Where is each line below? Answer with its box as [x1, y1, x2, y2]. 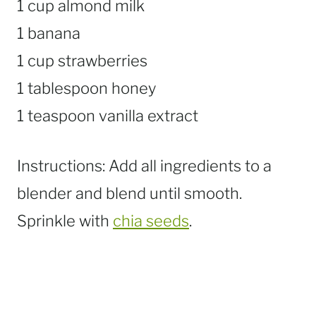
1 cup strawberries [17, 51, 147, 71]
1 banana [17, 24, 80, 43]
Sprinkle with [17, 212, 113, 231]
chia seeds [113, 212, 189, 231]
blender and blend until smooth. [17, 184, 242, 203]
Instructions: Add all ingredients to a [17, 157, 272, 176]
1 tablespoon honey [17, 79, 156, 98]
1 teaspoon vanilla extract [17, 107, 198, 126]
